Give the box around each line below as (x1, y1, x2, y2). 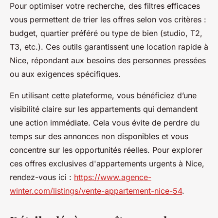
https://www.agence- (74, 172, 151, 182)
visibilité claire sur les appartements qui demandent (10, 104, 198, 114)
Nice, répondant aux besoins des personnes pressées (10, 55, 206, 66)
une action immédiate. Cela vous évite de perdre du (10, 118, 200, 128)
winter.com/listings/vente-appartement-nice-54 (10, 186, 182, 196)
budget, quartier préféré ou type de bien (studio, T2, (10, 28, 202, 38)
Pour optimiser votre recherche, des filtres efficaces (10, 1, 200, 11)
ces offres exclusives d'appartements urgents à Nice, (10, 159, 204, 169)
